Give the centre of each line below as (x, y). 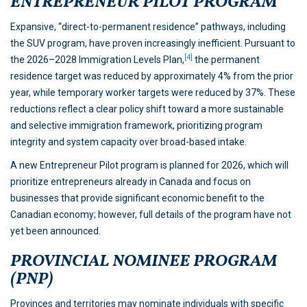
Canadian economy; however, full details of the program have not (151, 215)
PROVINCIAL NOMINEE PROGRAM (144, 262)
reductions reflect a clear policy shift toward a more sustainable (147, 109)
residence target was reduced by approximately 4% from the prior (152, 76)
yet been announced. (56, 231)
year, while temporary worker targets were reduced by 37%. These (153, 93)
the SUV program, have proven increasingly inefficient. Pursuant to (153, 44)
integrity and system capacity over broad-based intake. (128, 142)
